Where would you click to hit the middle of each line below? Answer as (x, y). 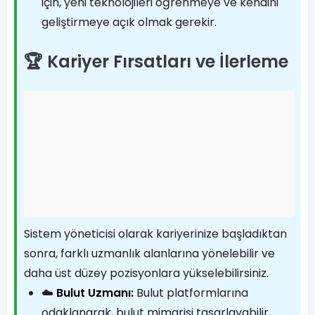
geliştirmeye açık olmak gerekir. (129, 22)
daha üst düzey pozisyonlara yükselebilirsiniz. (146, 273)
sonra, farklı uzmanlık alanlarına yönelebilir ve (149, 253)
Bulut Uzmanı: (95, 293)
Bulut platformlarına (191, 293)
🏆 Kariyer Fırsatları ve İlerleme (156, 62)
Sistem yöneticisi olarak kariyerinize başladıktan (155, 234)
